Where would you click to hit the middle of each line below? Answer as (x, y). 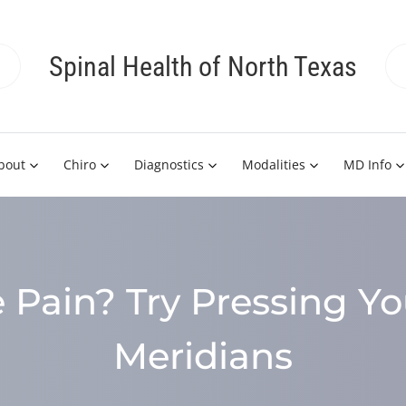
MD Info (367, 164)
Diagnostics (169, 164)
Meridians (203, 356)
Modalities (274, 164)
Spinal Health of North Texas (203, 66)
